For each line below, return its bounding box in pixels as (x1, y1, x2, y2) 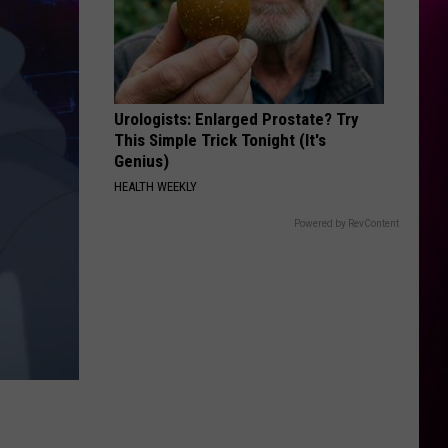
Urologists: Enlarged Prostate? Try (114, 109, 359, 129)
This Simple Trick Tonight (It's (114, 130, 326, 150)
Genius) (114, 151, 169, 171)
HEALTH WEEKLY (114, 179, 197, 194)
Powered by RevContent (294, 218, 399, 229)
